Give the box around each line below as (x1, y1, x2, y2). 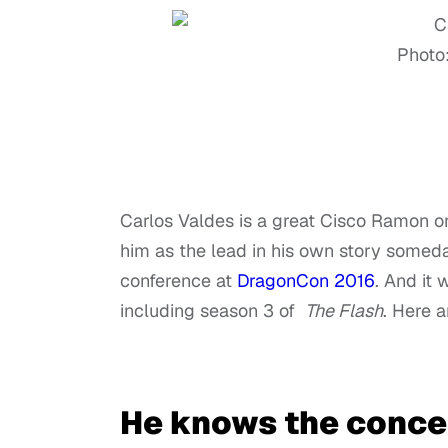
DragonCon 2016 (237, 269, 375, 293)
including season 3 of (120, 299, 305, 323)
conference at (120, 269, 237, 293)
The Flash (305, 299, 383, 323)
